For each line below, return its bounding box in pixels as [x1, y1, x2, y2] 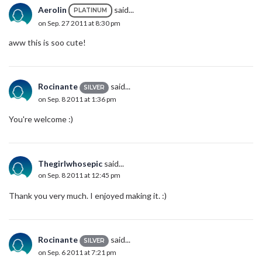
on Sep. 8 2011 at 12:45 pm [38, 171, 120, 180]
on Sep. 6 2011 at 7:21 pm [38, 247, 116, 257]
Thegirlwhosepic [38, 158, 102, 169]
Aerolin [38, 4, 67, 15]
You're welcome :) [9, 114, 73, 125]
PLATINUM [74, 6, 107, 15]
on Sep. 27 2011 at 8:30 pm [38, 19, 120, 28]
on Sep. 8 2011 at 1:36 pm [38, 94, 116, 104]
